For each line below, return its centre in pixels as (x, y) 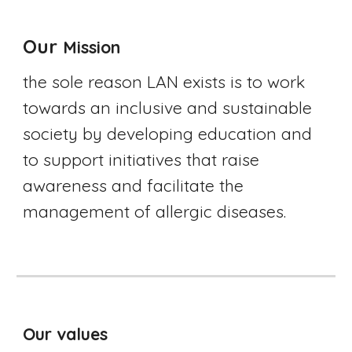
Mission (92, 47)
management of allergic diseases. (155, 211)
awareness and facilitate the (134, 185)
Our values (66, 334)
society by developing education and (168, 134)
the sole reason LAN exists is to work (164, 82)
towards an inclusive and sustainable (168, 108)
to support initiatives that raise (141, 159)
